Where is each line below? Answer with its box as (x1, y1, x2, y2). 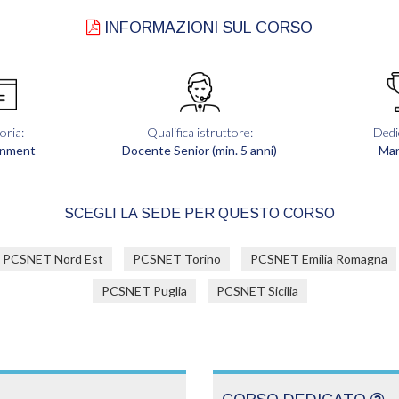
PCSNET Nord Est (3, 251, 103, 266)
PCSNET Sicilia (216, 283, 298, 298)
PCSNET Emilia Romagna (250, 251, 387, 266)
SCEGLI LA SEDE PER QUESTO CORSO (64, 206, 335, 221)
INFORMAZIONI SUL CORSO (100, 19, 313, 37)
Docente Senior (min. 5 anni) (122, 142, 277, 158)
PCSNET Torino (133, 251, 221, 266)
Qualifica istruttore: (146, 125, 253, 140)
